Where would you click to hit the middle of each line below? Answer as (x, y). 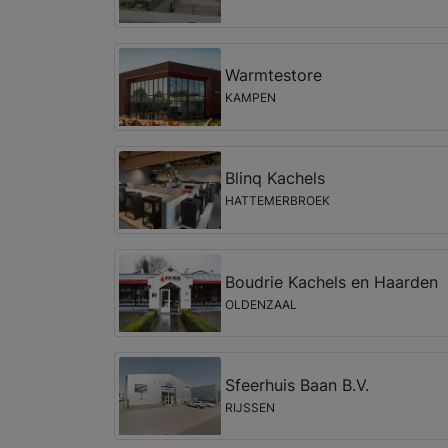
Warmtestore (273, 75)
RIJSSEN (249, 407)
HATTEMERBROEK (277, 201)
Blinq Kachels (274, 178)
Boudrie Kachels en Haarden (331, 281)
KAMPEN (250, 98)
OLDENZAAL (260, 304)
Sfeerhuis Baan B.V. (296, 384)
